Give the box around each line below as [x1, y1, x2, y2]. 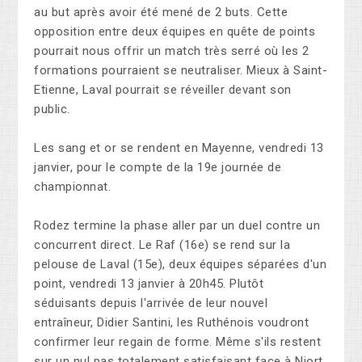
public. [34, 102, 70, 117]
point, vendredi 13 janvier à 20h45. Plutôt [34, 276, 264, 292]
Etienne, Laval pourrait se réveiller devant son [34, 82, 292, 98]
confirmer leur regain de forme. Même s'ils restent [34, 335, 322, 350]
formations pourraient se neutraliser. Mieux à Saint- [34, 63, 328, 78]
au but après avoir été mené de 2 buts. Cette [34, 5, 288, 20]
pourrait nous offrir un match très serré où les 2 [34, 44, 309, 59]
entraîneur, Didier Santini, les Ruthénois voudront [34, 315, 309, 330]
